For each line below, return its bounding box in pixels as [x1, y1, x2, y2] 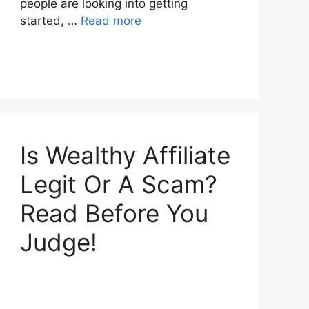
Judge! [20, 228, 98, 257]
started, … [20, 14, 81, 28]
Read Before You [20, 199, 209, 228]
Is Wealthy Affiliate [20, 141, 231, 170]
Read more [81, 14, 142, 28]
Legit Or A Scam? [20, 170, 218, 199]
